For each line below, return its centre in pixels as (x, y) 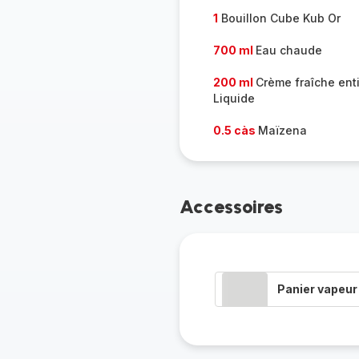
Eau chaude (288, 50)
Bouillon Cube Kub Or (279, 18)
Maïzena (282, 130)
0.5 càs (235, 130)
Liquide (234, 98)
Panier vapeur (317, 289)
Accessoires (231, 206)
